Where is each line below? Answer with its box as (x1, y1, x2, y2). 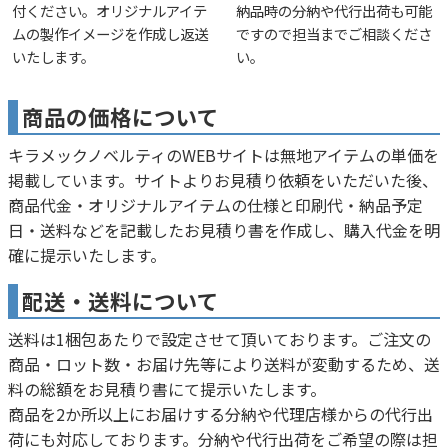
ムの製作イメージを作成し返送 (12, 23, 208, 45)
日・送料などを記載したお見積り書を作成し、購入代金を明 (8, 218, 440, 243)
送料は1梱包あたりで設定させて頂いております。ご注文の (8, 327, 431, 352)
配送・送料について (22, 285, 219, 317)
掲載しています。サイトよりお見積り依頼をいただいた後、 (8, 168, 438, 193)
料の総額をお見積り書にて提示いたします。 (8, 377, 326, 402)
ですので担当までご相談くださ (236, 23, 432, 45)
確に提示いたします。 (8, 243, 166, 268)
